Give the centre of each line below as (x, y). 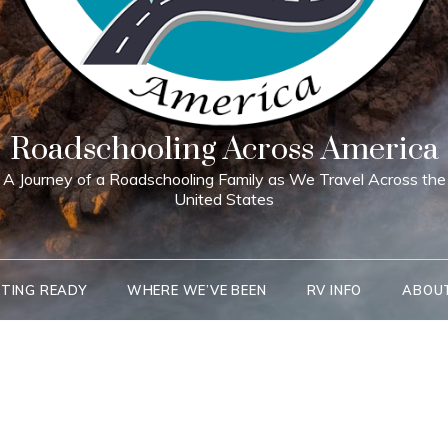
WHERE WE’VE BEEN (196, 290)
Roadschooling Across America (224, 149)
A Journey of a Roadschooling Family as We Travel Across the (224, 179)
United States (224, 199)
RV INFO (334, 290)
